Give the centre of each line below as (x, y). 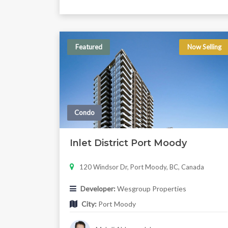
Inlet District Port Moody (128, 143)
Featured (89, 47)
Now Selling (205, 47)
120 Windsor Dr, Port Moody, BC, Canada (142, 167)
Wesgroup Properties (151, 189)
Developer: (98, 189)
